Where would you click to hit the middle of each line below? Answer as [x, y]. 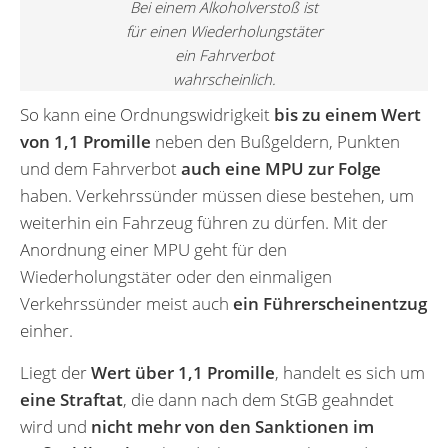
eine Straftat [71, 399]
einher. [46, 330]
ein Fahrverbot [224, 54]
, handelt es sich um [350, 372]
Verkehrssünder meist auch [126, 303]
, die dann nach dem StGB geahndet [258, 399]
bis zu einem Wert [347, 114]
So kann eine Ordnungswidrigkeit [147, 114]
